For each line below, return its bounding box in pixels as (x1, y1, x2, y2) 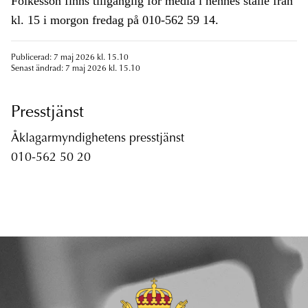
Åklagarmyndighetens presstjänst (11, 133, 184, 146)
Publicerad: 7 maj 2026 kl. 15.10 (11, 54, 129, 63)
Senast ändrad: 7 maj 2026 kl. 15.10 (11, 65, 140, 74)
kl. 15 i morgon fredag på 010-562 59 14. (11, 13, 219, 27)
